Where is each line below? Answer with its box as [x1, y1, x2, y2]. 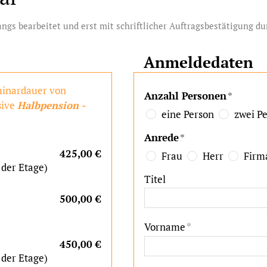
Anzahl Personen [144, 88, 226, 103]
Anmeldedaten [144, 52, 253, 72]
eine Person [161, 107, 214, 122]
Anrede [144, 130, 179, 144]
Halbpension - [17, 98, 85, 112]
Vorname [144, 220, 185, 234]
